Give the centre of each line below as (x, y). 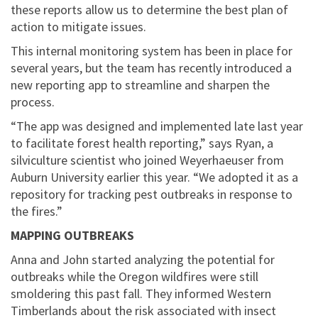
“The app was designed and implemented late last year (157, 126)
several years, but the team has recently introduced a (151, 68)
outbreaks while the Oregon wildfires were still (135, 277)
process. (33, 102)
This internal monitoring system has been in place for (152, 51)
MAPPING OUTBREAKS (72, 236)
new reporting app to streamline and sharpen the (140, 85)
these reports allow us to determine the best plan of (149, 10)
